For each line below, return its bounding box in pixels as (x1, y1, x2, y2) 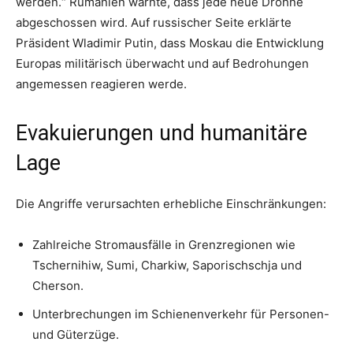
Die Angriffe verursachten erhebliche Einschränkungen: (16, 195, 326, 211)
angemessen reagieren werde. (16, 76, 187, 91)
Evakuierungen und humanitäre (16, 120, 307, 146)
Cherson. (32, 277, 84, 293)
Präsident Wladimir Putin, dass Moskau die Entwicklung (16, 35, 324, 50)
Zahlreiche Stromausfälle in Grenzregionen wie (32, 236, 295, 252)
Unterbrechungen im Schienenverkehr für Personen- (32, 306, 329, 321)
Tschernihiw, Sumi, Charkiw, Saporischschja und (32, 257, 302, 273)
